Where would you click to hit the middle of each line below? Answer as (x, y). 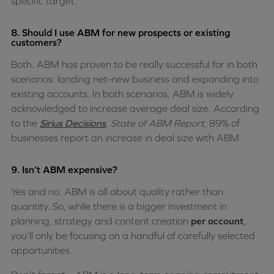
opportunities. (42, 250)
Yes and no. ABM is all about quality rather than (117, 192)
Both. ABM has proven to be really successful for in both (134, 65)
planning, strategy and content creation (101, 221)
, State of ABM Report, (157, 123)
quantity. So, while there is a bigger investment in (119, 206)
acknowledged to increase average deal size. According (135, 109)
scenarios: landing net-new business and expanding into (135, 79)
